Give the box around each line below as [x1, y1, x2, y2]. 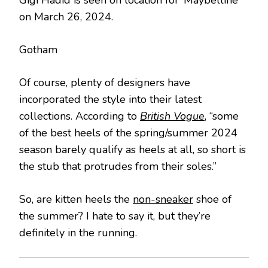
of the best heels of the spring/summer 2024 [19, 125, 237, 140]
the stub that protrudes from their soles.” [19, 159, 217, 173]
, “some [205, 108, 239, 123]
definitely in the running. [19, 225, 137, 240]
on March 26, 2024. [19, 9, 113, 24]
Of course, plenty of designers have [19, 75, 190, 90]
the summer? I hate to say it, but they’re [19, 208, 211, 223]
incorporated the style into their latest [19, 92, 202, 106]
